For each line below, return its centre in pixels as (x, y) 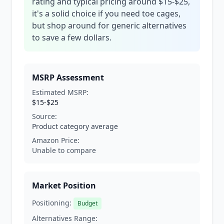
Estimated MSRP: (60, 92)
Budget (87, 203)
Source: (44, 116)
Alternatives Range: (65, 218)
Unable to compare (64, 150)
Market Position (64, 185)
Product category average (75, 126)
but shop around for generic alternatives (109, 25)
